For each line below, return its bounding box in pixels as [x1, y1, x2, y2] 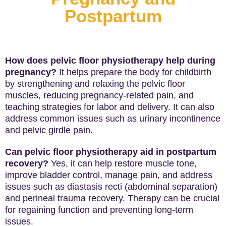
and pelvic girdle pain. [5, 125, 93, 135]
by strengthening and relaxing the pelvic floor [5, 79, 185, 89]
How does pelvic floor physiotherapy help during [5, 55, 215, 66]
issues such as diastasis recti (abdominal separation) [5, 182, 217, 192]
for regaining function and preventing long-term [5, 205, 193, 215]
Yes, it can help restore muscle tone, [48, 158, 197, 168]
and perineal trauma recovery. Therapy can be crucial [5, 193, 219, 203]
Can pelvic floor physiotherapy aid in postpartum [5, 147, 216, 157]
